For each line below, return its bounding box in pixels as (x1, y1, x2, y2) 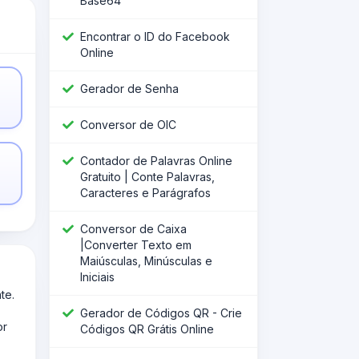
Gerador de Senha (80, 81, 179, 95)
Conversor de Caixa (80, 221, 187, 236)
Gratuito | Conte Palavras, (80, 169, 215, 184)
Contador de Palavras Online (80, 153, 232, 167)
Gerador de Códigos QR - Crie (80, 305, 242, 320)
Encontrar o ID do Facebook (80, 29, 230, 43)
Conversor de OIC (80, 117, 176, 131)
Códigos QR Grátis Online (80, 321, 214, 336)
